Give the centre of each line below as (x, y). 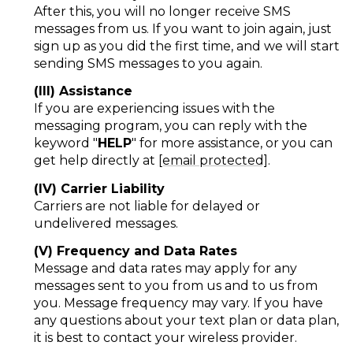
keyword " (65, 143)
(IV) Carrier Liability (99, 188)
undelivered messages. (106, 223)
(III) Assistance (83, 91)
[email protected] (213, 161)
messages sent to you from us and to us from (175, 285)
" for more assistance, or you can (232, 143)
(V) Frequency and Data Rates (135, 251)
